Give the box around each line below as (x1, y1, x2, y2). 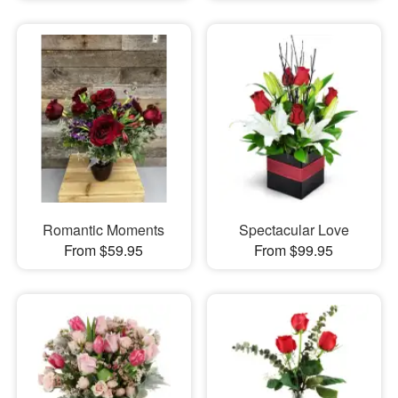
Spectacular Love (238, 219, 349, 240)
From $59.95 (64, 239, 144, 260)
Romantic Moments (43, 219, 165, 240)
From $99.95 (254, 239, 334, 260)
